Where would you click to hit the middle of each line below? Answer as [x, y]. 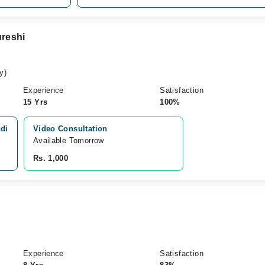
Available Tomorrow [70, 140]
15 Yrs [35, 102]
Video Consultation [70, 129]
